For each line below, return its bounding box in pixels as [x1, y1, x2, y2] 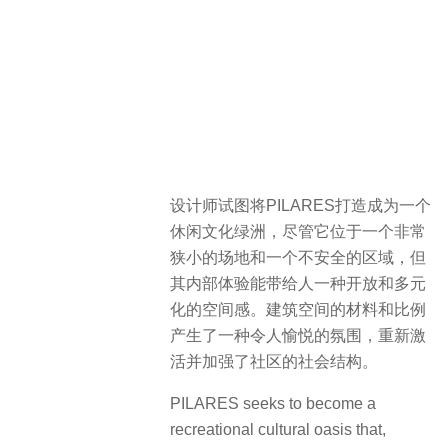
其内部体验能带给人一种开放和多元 [170, 274, 426, 292]
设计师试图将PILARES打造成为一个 [170, 196, 431, 214]
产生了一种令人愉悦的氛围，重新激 [170, 326, 426, 344]
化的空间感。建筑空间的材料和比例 [170, 300, 426, 318]
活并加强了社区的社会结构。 [170, 352, 378, 370]
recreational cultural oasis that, [170, 421, 386, 438]
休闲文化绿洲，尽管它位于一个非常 [170, 222, 426, 240]
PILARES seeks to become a [170, 395, 376, 412]
